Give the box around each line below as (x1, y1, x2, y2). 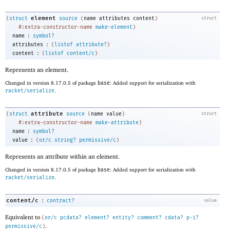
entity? (112, 214, 134, 221)
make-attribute (95, 119, 139, 126)
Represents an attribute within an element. (5, 152, 120, 160)
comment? (137, 214, 162, 221)
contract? (47, 198, 74, 204)
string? (54, 137, 76, 143)
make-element (95, 24, 132, 30)
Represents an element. (5, 65, 68, 73)
